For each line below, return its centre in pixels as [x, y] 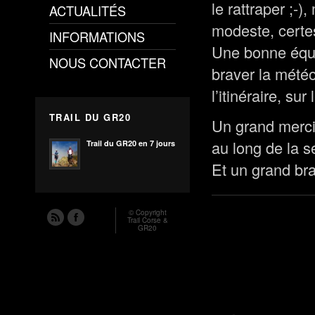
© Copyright [148, 212]
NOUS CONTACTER [108, 63]
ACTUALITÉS [88, 11]
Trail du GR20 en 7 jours [131, 143]
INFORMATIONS [97, 37]
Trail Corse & [148, 220]
